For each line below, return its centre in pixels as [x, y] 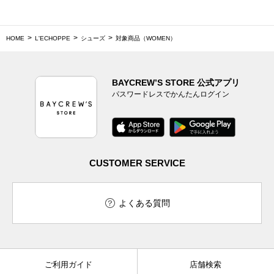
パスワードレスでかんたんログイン [170, 94]
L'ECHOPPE [53, 38]
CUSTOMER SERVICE [137, 163]
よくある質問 [144, 203]
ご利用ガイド [68, 264]
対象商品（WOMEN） [146, 38]
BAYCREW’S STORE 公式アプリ [176, 82]
